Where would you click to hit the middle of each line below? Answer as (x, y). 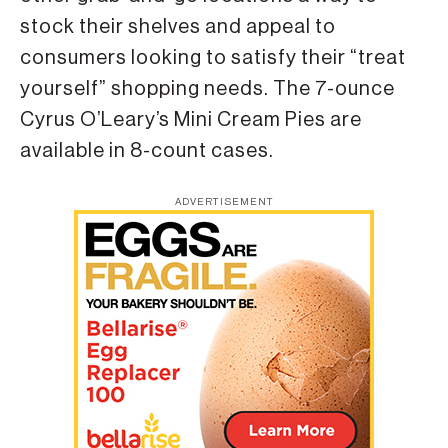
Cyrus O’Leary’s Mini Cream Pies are (191, 119)
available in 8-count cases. (147, 150)
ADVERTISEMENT (224, 202)
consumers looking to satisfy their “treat (213, 57)
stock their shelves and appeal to (178, 26)
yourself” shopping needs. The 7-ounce (207, 88)
